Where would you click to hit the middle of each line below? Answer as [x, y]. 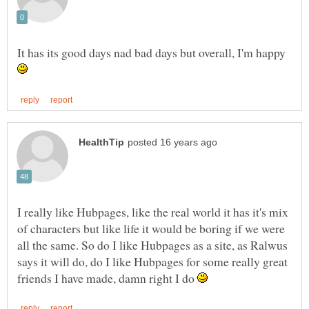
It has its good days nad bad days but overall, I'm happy [151, 53]
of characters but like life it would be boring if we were [151, 228]
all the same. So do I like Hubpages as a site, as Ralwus [152, 245]
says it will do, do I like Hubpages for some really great [152, 261]
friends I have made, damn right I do [107, 278]
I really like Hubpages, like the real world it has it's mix [153, 211]
